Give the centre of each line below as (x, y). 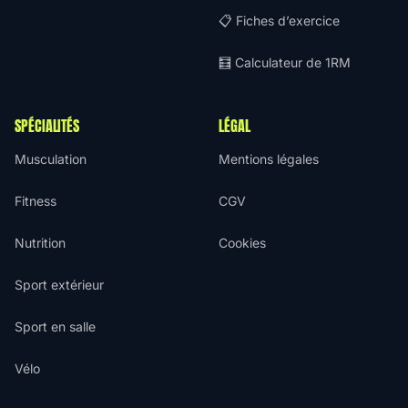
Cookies (242, 243)
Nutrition (40, 243)
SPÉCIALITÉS (47, 126)
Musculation (51, 159)
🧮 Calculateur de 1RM (285, 62)
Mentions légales (269, 159)
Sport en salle (55, 326)
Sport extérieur (59, 285)
